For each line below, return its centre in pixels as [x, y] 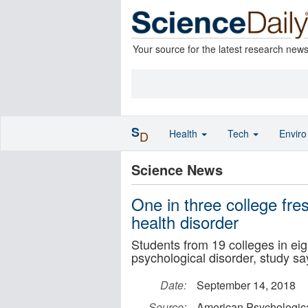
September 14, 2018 [246, 285]
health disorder [185, 222]
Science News [177, 169]
